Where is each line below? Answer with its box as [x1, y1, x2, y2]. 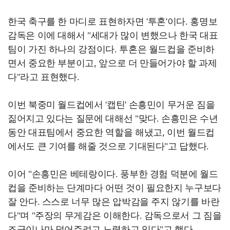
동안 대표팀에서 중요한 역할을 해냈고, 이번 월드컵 [8, 127, 215, 138]
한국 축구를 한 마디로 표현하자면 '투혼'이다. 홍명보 [8, 16, 218, 27]
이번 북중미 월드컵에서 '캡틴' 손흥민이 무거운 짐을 [8, 100, 215, 110]
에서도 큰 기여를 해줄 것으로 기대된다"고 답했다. [8, 141, 209, 152]
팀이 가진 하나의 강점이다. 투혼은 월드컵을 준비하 [8, 44, 215, 55]
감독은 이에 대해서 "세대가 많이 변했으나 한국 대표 [8, 30, 218, 41]
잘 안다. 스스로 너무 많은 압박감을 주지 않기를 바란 [8, 197, 220, 207]
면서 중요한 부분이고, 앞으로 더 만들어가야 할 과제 [8, 58, 217, 69]
